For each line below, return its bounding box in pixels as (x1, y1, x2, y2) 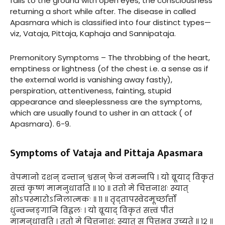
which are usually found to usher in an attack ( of (10, 107, 192, 118)
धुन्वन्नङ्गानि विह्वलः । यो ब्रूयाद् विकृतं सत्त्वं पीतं (10, 204, 174, 215)
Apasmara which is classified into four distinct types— (10, 17, 211, 28)
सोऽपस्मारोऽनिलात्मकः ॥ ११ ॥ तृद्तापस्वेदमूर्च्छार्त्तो (10, 193, 176, 204)
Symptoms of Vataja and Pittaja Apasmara (10, 144, 203, 162)
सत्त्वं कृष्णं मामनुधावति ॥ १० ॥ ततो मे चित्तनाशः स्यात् (10, 182, 188, 193)
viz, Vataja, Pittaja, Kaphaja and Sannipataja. (10, 28, 176, 39)
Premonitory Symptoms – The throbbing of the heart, (10, 52, 210, 63)
